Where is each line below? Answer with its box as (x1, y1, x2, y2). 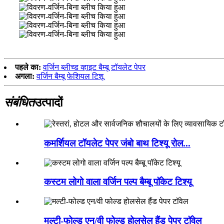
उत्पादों (34, 96, 62, 109)
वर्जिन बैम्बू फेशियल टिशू (36, 72, 103, 81)
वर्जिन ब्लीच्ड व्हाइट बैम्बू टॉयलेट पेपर (43, 63, 145, 72)
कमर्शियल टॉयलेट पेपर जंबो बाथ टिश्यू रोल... (44, 137, 190, 148)
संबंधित (4, 96, 34, 109)
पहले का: (15, 63, 41, 72)
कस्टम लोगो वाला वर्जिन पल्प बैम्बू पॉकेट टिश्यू (44, 176, 192, 187)
